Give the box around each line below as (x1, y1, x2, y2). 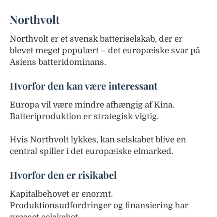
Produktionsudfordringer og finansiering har (10, 201, 188, 210)
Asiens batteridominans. (10, 57, 106, 67)
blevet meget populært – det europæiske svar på (10, 46, 200, 55)
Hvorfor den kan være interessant (10, 78, 157, 92)
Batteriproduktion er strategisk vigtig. (10, 111, 159, 121)
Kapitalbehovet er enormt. (10, 189, 113, 199)
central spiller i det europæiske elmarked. (10, 146, 173, 156)
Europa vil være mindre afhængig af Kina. (10, 100, 174, 109)
